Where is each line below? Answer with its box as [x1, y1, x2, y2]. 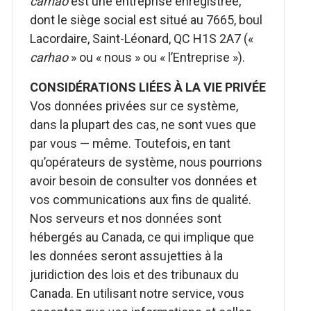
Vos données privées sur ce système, [30, 99, 239, 113]
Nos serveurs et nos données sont [30, 211, 222, 226]
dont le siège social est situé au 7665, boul [30, 12, 263, 27]
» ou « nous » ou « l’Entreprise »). [68, 50, 246, 65]
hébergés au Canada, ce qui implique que [30, 230, 255, 244]
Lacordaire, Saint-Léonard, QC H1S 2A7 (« [30, 31, 257, 46]
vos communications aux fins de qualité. [30, 192, 252, 207]
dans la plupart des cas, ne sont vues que [30, 117, 257, 132]
